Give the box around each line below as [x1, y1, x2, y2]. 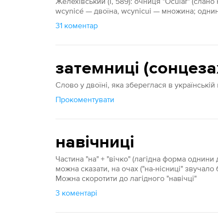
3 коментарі [55, 188, 98, 197]
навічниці [55, 134, 135, 151]
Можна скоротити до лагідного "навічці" [55, 174, 197, 182]
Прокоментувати [55, 95, 115, 104]
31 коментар [55, 21, 98, 30]
